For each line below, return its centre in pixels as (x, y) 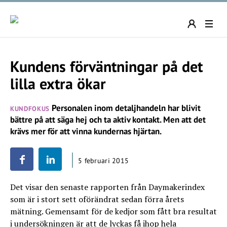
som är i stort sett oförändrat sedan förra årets (97, 199)
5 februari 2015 (104, 161)
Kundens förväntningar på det (106, 66)
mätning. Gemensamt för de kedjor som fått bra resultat (113, 211)
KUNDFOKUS (30, 109)
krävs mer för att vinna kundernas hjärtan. (86, 131)
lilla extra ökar (58, 83)
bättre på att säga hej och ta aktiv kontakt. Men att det (108, 120)
